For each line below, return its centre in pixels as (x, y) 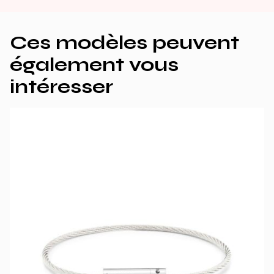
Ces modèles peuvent (124, 43)
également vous (94, 65)
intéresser (61, 87)
